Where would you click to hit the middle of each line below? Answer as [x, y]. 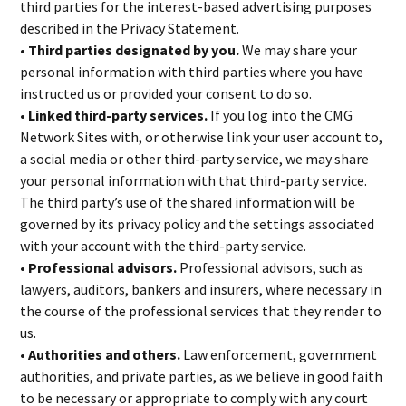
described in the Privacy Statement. [130, 28]
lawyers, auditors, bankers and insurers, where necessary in [201, 289]
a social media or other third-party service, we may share [195, 159]
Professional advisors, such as [272, 267]
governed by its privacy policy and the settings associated [198, 224]
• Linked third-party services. [116, 115]
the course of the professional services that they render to [201, 311]
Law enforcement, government [279, 354]
